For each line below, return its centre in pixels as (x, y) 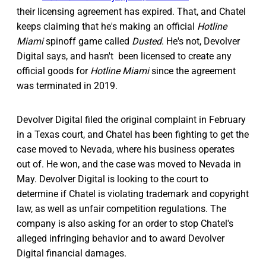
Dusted (147, 41)
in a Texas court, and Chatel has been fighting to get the (133, 134)
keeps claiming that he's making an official (107, 26)
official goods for (53, 71)
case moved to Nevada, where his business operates (126, 149)
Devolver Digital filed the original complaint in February (131, 119)
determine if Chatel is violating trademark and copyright (133, 194)
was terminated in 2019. (67, 85)
